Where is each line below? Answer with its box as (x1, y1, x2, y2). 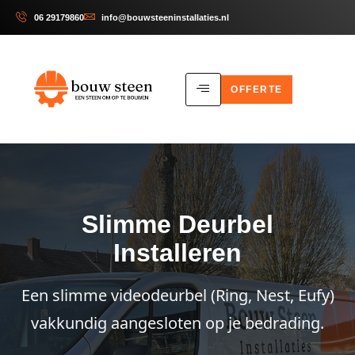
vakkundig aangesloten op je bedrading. (31, 312, 324, 334)
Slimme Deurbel (82, 210, 273, 239)
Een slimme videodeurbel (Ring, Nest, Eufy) (21, 284, 334, 306)
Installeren (113, 239, 242, 267)
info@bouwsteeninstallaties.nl (101, 13, 229, 22)
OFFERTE (231, 83, 283, 95)
